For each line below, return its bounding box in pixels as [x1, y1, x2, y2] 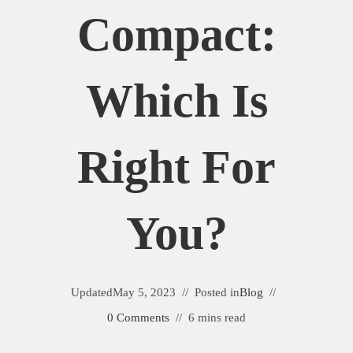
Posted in [195, 286, 240, 299]
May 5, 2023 [113, 286, 176, 299]
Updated [71, 286, 113, 299]
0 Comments [107, 311, 169, 324]
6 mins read [188, 311, 246, 324]
